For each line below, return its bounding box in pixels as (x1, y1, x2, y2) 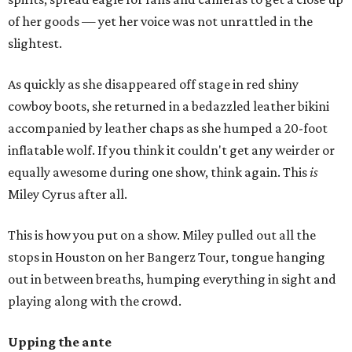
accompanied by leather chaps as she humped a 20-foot (8, 120, 328, 137)
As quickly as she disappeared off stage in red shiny (8, 76, 299, 93)
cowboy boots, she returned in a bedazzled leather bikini (8, 98, 329, 115)
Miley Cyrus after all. (8, 186, 127, 203)
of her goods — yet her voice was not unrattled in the (8, 13, 313, 30)
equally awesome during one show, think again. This (8, 164, 310, 181)
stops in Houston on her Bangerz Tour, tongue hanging (8, 249, 325, 266)
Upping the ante (8, 334, 112, 350)
